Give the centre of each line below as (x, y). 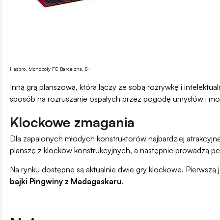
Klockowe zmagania (72, 122)
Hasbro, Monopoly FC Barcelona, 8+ (50, 69)
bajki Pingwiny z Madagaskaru (66, 181)
